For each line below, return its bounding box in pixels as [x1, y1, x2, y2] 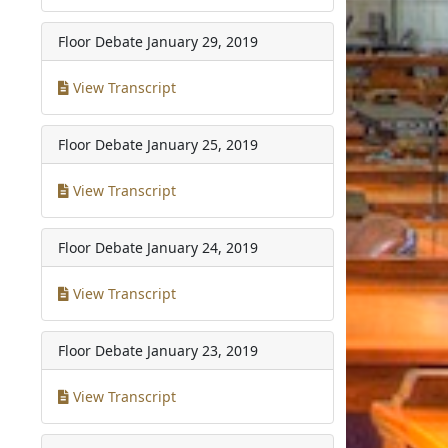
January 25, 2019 [147, 134, 259, 154]
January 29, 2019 [147, 31, 259, 51]
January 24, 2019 [147, 237, 259, 257]
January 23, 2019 [147, 340, 259, 360]
